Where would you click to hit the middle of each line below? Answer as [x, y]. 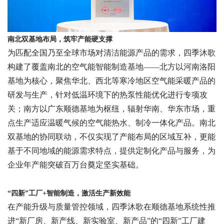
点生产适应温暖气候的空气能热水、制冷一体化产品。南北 [111, 123]
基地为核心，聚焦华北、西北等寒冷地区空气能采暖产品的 [111, 81]
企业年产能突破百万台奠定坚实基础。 [75, 165]
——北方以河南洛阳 [179, 67]
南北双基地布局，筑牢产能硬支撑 [60, 39]
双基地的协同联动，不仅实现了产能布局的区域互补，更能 [111, 137]
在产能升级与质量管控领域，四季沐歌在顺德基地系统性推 [111, 207]
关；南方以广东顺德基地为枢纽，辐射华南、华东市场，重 [111, 109]
